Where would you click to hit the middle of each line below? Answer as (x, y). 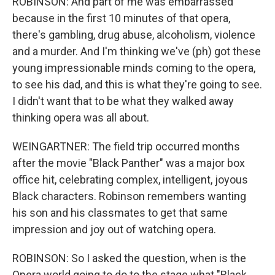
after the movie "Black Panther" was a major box (129, 163)
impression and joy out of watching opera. (114, 229)
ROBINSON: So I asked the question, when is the (129, 258)
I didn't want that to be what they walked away (123, 101)
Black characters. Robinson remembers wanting (129, 196)
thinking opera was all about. (81, 118)
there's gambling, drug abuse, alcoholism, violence (134, 35)
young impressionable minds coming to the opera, (134, 68)
